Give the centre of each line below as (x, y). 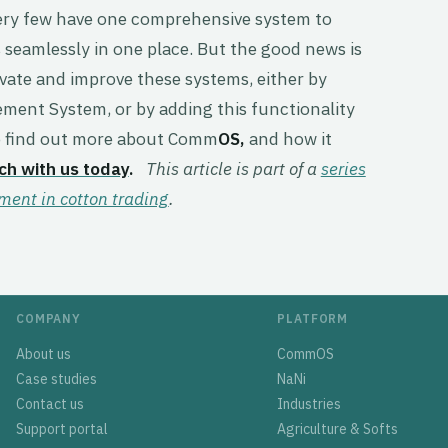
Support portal (62, 428)
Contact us (50, 403)
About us (43, 353)
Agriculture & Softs (338, 428)
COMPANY (48, 318)
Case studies (56, 378)
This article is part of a (233, 169)
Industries (309, 403)
